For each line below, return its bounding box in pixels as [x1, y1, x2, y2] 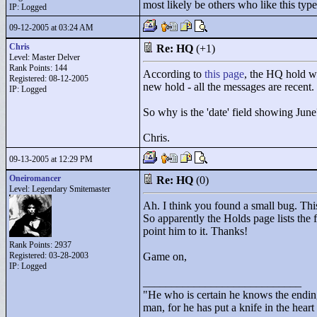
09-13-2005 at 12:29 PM [9, 154, 93, 164]
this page [204, 68, 244, 80]
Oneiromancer [9, 173, 61, 183]
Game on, [143, 250, 187, 263]
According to [143, 68, 204, 80]
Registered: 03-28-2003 [9, 250, 88, 260]
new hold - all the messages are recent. [143, 81, 314, 93]
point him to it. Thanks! [143, 225, 248, 237]
